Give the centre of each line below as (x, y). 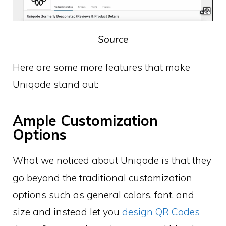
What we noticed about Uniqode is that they (112, 161)
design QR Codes (161, 212)
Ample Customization (85, 121)
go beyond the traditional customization (102, 178)
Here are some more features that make (101, 67)
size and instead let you (67, 212)
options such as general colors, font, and (103, 195)
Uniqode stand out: (55, 84)
